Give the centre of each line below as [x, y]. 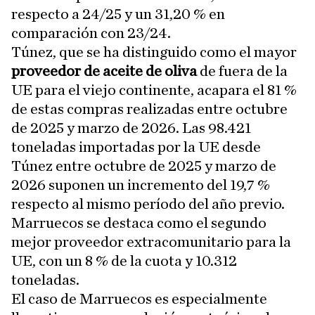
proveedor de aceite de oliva [104, 71]
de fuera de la [242, 71]
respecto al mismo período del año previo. [148, 204]
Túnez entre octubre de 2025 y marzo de [144, 166]
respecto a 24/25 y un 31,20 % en [118, 14]
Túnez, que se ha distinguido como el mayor [154, 52]
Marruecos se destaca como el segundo [139, 223]
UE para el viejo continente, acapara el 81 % [154, 90]
